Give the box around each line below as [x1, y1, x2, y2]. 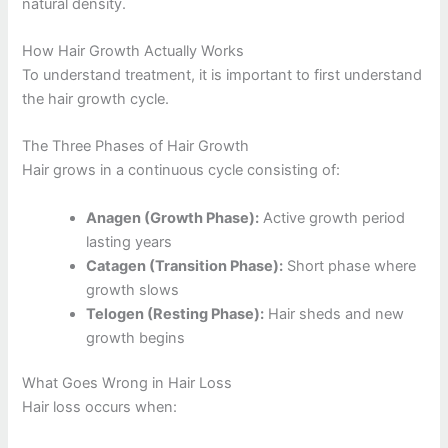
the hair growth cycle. [22, 89, 170, 108]
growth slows [86, 280, 180, 299]
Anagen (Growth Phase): [86, 208, 260, 227]
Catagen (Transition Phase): [86, 256, 284, 275]
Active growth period [259, 208, 406, 227]
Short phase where [283, 256, 417, 275]
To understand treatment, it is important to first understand [22, 65, 423, 84]
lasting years [86, 232, 173, 251]
